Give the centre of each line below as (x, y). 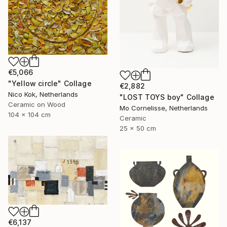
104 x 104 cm (29, 114)
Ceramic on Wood (37, 104)
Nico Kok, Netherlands (43, 94)
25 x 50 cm (138, 128)
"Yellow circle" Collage (50, 83)
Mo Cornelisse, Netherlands (164, 108)
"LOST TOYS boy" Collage (167, 97)
